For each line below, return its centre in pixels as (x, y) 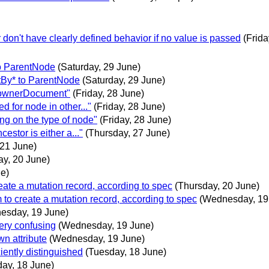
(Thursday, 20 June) (217, 186)
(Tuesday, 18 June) (126, 252)
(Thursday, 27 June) (128, 133)
